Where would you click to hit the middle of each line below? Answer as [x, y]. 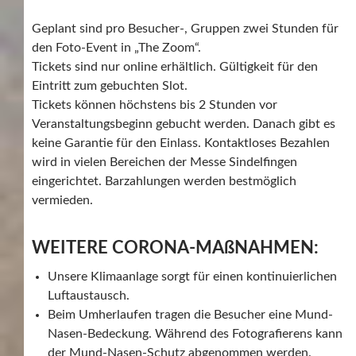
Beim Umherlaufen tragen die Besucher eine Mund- [190, 315]
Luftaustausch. [89, 296]
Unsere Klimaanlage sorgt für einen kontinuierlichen [192, 277]
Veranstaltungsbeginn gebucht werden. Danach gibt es [184, 124]
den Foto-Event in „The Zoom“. [116, 48]
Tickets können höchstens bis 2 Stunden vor [155, 105]
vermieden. [62, 201]
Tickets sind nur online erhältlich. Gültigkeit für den [175, 67]
